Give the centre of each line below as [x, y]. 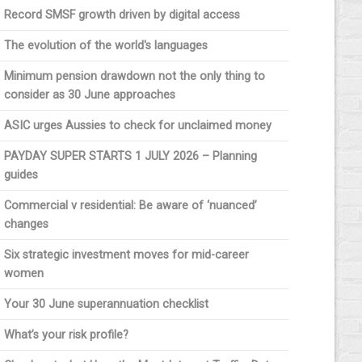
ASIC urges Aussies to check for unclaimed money [137, 126]
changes [26, 225]
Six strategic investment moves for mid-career [126, 255]
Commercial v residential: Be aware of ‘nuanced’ [130, 206]
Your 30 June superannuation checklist [106, 305]
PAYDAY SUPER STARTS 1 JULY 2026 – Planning [130, 157]
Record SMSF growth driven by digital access [122, 15]
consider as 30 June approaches [89, 95]
